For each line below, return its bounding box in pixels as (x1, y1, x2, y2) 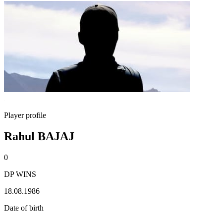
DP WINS (4, 169, 36, 178)
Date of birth (4, 203, 44, 212)
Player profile (4, 111, 46, 119)
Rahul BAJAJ (4, 129, 74, 143)
